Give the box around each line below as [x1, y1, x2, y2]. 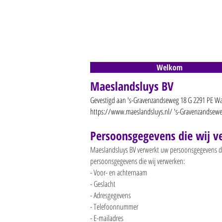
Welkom [157, 62, 182, 73]
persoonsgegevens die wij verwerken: [90, 156, 185, 166]
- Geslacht [90, 178, 115, 189]
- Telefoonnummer [90, 201, 138, 212]
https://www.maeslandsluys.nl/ [90, 106, 172, 117]
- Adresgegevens [90, 190, 131, 201]
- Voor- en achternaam [90, 167, 147, 178]
